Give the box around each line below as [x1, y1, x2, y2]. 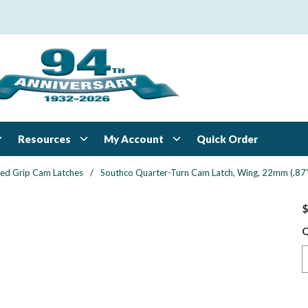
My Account [104, 132, 164, 145]
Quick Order [197, 133, 258, 145]
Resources [18, 132, 71, 145]
